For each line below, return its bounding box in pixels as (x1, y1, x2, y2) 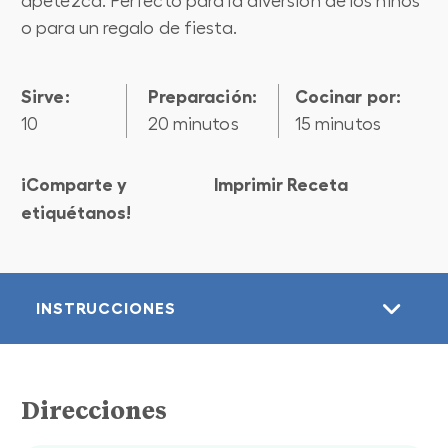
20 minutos (147, 113, 239, 134)
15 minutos (294, 113, 381, 134)
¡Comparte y (21, 174, 127, 195)
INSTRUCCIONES (36, 298, 176, 317)
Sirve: (32, 86, 70, 107)
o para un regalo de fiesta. (21, 17, 237, 38)
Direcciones (21, 397, 167, 424)
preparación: (158, 86, 257, 107)
